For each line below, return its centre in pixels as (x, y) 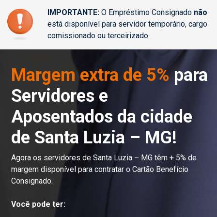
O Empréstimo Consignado (146, 12)
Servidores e (60, 96)
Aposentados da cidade (102, 117)
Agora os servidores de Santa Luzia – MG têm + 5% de (104, 158)
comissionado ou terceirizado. (98, 36)
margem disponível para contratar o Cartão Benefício (100, 169)
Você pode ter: (38, 204)
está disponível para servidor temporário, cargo (127, 24)
